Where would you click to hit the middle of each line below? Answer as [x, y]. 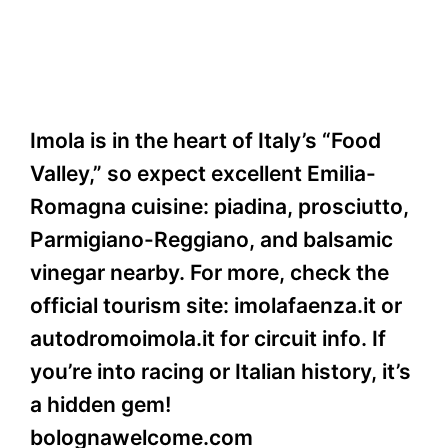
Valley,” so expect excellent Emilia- [203, 173]
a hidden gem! [100, 404]
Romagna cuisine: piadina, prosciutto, [219, 206]
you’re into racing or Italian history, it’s [220, 371]
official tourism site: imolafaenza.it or [216, 305]
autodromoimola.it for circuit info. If [208, 338]
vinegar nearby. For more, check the [209, 272]
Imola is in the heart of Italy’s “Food [205, 140]
